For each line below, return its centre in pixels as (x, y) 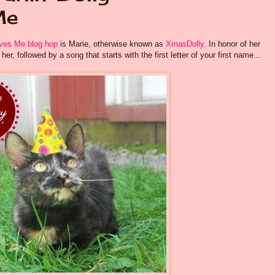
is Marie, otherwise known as (112, 44)
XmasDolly (185, 44)
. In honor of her (232, 44)
